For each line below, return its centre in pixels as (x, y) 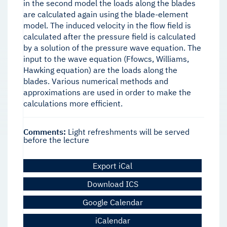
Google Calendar (112, 202)
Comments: (45, 132)
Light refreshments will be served (128, 132)
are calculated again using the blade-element (106, 14)
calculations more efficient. (73, 104)
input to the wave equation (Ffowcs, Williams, (106, 59)
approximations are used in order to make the (107, 92)
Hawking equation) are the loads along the (100, 70)
